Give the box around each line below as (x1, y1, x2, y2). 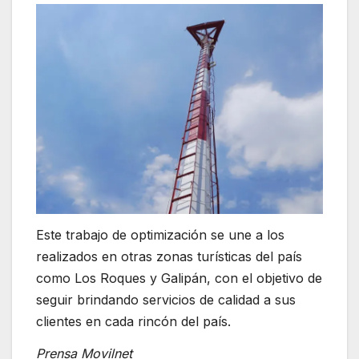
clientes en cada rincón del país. (36, 313, 231, 329)
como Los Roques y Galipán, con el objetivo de (36, 269, 322, 286)
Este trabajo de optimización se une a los (36, 226, 284, 243)
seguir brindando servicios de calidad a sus (36, 291, 296, 308)
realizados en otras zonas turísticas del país (36, 248, 302, 264)
